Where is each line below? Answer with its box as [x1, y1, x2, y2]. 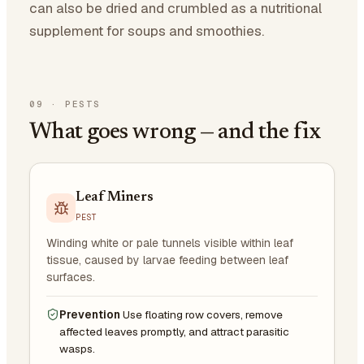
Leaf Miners [76, 190, 154, 205]
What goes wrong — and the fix [29, 120, 322, 144]
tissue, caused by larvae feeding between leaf [46, 252, 288, 267]
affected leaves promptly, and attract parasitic [59, 323, 289, 339]
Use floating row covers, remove [123, 306, 283, 322]
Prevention [59, 306, 120, 322]
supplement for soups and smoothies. [29, 21, 264, 40]
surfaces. [46, 269, 95, 284]
